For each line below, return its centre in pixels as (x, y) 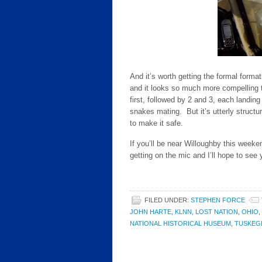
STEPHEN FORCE (218, 200)
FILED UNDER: (168, 200)
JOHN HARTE (151, 212)
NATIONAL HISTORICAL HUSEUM (180, 223)
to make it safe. (156, 123)
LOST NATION (217, 212)
